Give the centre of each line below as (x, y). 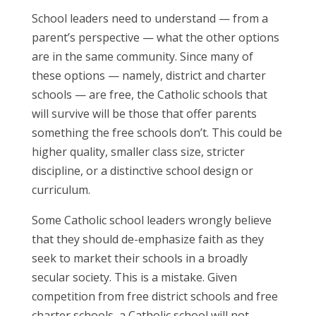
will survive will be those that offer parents (144, 113)
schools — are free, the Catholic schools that (149, 94)
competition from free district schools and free (154, 296)
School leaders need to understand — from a (150, 18)
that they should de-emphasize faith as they (147, 239)
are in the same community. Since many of (142, 56)
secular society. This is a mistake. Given (134, 277)
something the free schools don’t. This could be (157, 132)
